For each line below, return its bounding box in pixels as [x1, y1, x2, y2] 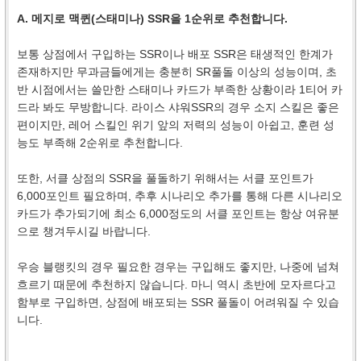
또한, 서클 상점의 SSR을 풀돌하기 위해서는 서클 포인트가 [17, 171, 313, 185]
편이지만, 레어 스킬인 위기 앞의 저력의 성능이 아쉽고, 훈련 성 [17, 118, 334, 131]
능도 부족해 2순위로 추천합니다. [17, 135, 183, 149]
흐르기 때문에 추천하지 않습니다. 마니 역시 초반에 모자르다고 [17, 277, 336, 291]
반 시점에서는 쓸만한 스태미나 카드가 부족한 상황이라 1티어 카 [17, 82, 342, 96]
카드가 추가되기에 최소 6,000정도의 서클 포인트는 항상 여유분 [17, 206, 339, 220]
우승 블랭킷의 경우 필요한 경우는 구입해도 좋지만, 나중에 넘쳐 [17, 259, 339, 273]
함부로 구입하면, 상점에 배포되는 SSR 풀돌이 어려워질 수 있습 [17, 295, 339, 309]
